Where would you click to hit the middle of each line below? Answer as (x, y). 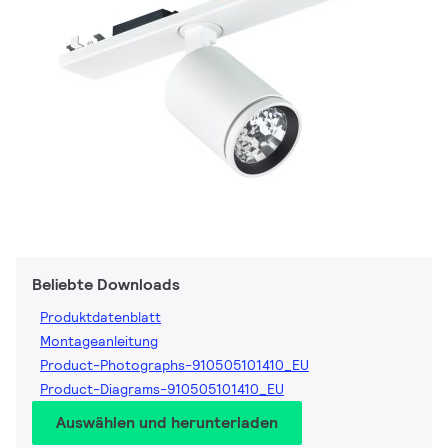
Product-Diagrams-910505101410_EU (162, 389)
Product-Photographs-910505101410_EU (174, 365)
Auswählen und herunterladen (167, 423)
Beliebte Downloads (106, 285)
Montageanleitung (99, 341)
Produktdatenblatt (100, 317)
